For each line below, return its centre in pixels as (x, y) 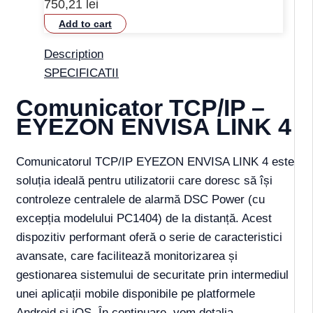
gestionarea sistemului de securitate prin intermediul (152, 275)
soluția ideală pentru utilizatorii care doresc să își (144, 180)
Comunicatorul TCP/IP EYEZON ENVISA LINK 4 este (155, 161)
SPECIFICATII (81, 73)
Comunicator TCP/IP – (140, 107)
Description (74, 54)
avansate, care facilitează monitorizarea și (127, 256)
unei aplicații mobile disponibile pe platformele (136, 293)
